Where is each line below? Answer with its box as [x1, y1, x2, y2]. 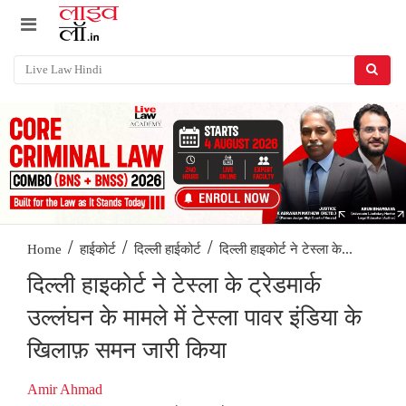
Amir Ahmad [27, 382, 102, 398]
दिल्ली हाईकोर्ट [134, 242, 201, 257]
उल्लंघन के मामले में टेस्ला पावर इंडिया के [27, 304, 362, 332]
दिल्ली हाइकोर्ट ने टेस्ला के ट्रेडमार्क [27, 272, 321, 299]
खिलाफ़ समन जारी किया [27, 337, 227, 364]
